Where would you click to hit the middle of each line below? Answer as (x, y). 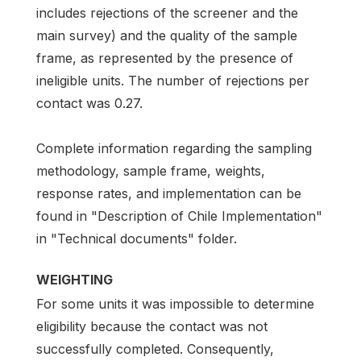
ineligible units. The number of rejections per (173, 81)
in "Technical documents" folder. (137, 238)
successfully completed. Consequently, (155, 349)
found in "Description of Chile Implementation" (179, 216)
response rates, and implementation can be (169, 193)
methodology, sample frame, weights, (151, 170)
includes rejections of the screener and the (167, 13)
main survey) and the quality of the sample (167, 36)
